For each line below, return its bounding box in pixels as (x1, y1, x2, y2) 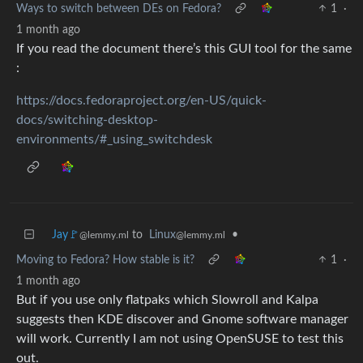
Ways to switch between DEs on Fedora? (16, 2, 221, 15)
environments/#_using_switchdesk (16, 132, 212, 146)
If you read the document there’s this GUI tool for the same (16, 41, 352, 55)
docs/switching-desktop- (16, 113, 158, 126)
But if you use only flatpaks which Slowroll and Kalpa (16, 293, 318, 306)
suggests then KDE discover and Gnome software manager (16, 312, 348, 326)
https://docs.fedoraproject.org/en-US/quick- (16, 93, 267, 107)
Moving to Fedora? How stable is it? (16, 254, 194, 266)
